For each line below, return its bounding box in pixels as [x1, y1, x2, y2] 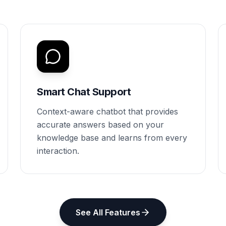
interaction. [37, 146, 79, 156]
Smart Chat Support [37, 86, 131, 98]
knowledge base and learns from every [37, 133, 187, 143]
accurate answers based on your [37, 120, 164, 130]
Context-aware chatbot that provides [37, 106, 178, 117]
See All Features [76, 207, 140, 217]
